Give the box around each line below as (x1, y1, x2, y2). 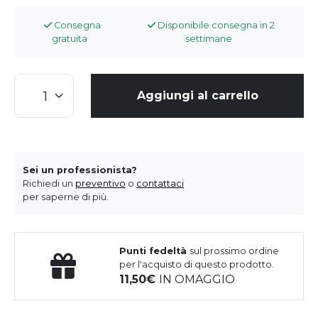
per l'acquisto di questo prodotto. (119, 258, 275, 270)
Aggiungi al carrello (136, 88, 258, 102)
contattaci (136, 177, 184, 189)
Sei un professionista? (23, 164, 137, 175)
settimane (185, 33, 232, 44)
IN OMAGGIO (159, 272, 236, 286)
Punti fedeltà (119, 245, 190, 256)
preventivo (75, 177, 126, 189)
